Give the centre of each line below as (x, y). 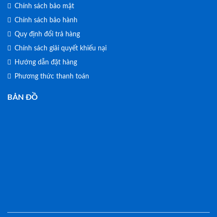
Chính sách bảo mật (44, 6)
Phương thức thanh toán (52, 77)
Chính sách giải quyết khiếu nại (61, 48)
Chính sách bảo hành (46, 20)
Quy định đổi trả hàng (47, 34)
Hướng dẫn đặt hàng (46, 62)
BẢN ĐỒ (23, 97)
